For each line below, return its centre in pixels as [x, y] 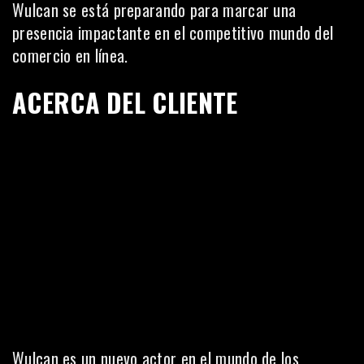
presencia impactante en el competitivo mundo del [173, 32]
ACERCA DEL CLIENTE [125, 102]
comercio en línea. [70, 55]
